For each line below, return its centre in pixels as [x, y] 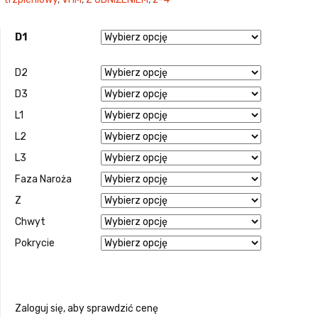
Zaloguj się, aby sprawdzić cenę [87, 308]
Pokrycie [35, 243]
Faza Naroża [43, 179]
